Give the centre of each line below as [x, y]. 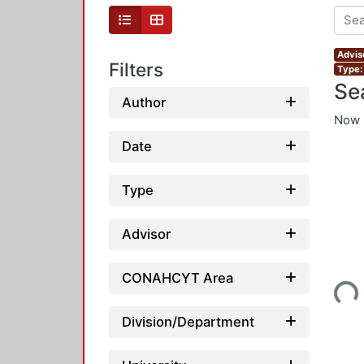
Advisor [146, 234]
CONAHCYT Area [178, 277]
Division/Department [188, 321]
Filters [136, 70]
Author [144, 102]
